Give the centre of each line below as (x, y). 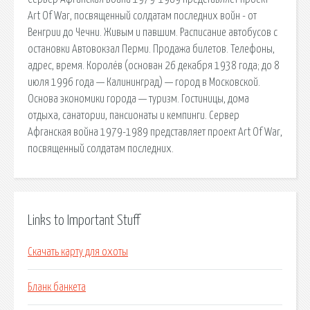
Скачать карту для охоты (78, 252)
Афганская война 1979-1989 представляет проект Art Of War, (155, 132)
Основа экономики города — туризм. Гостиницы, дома (138, 99)
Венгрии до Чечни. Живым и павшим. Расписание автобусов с (153, 32)
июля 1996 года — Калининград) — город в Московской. (144, 82)
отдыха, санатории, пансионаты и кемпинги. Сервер (134, 115)
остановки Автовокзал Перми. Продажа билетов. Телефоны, (151, 49)
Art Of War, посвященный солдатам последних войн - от (142, 16)
